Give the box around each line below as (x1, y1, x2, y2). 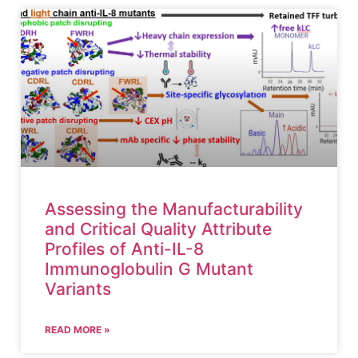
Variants (45, 279, 111, 299)
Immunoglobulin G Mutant (45, 259, 253, 279)
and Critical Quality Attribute (45, 219, 272, 239)
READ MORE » (45, 324, 110, 336)
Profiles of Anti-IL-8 (45, 239, 204, 259)
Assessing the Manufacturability (45, 199, 303, 219)
